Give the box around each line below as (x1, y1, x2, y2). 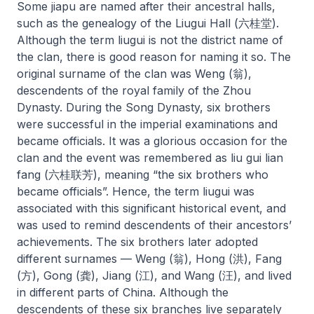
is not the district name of (145, 33, 283, 47)
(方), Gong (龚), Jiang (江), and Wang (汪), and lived (17, 268, 292, 282)
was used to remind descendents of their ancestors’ (17, 218, 292, 232)
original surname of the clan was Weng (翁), (17, 67, 252, 81)
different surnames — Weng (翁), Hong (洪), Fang (17, 252, 282, 266)
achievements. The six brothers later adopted (17, 235, 258, 249)
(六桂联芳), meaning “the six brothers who (41, 168, 268, 182)
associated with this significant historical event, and (17, 201, 286, 215)
